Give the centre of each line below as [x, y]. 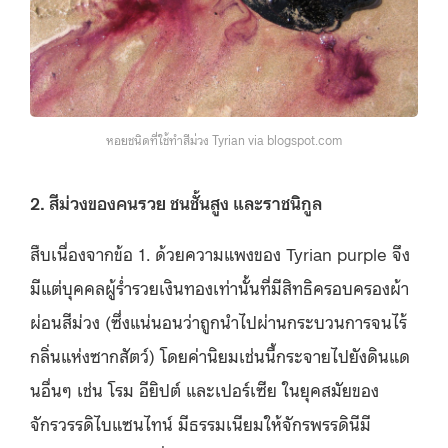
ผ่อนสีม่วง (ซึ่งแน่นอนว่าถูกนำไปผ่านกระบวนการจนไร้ [218, 320]
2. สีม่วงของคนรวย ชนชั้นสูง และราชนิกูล [176, 201]
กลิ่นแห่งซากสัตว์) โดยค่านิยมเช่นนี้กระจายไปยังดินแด [220, 354]
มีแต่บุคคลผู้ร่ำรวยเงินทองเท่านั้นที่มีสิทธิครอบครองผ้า [219, 286]
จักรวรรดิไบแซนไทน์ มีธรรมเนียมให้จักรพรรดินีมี [200, 422]
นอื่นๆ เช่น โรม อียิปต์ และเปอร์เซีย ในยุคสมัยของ [204, 388]
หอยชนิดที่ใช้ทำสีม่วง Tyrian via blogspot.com [224, 140]
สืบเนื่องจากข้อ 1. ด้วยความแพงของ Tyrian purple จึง [220, 252]
